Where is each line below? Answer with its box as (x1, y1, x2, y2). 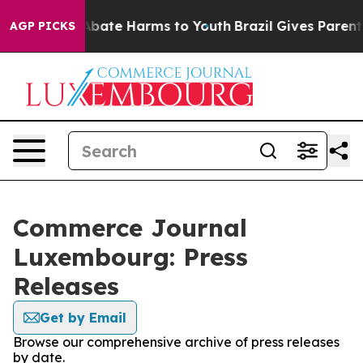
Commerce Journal (13, 212, 247, 243)
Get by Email (40, 310, 126, 326)
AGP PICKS (10, 19, 75, 33)
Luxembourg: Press (13, 241, 248, 272)
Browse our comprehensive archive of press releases (13, 334, 340, 350)
